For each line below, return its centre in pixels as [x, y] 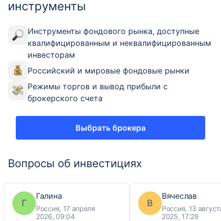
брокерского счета [65, 98]
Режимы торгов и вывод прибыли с [98, 86]
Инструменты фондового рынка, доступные [113, 31]
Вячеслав [179, 196]
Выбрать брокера [110, 128]
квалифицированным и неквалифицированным [119, 43]
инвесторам [51, 55]
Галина [49, 196]
